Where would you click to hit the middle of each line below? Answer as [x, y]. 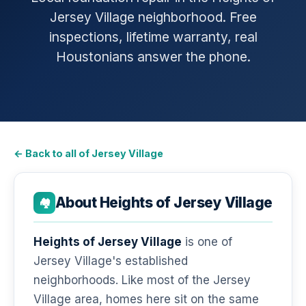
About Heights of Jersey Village [164, 203]
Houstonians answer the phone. [153, 57]
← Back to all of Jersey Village [88, 153]
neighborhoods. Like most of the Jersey [142, 280]
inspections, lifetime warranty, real [153, 37]
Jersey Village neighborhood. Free [153, 17]
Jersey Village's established [111, 261]
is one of [207, 241]
